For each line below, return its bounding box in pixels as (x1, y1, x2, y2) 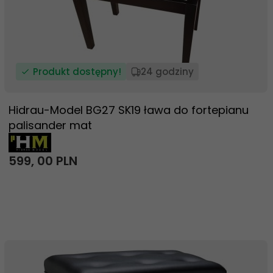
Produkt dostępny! (33, 65, 121, 78)
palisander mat (9, 118, 92, 133)
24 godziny (141, 65, 194, 78)
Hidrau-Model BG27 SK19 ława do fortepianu (9, 102, 249, 118)
